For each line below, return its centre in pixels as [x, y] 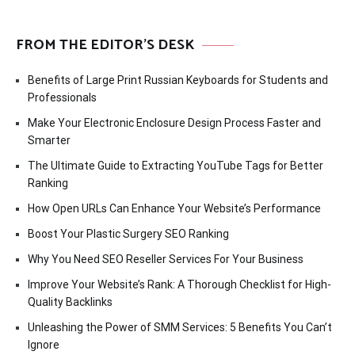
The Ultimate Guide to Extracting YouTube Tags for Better [176, 166]
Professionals [62, 98]
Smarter [49, 141]
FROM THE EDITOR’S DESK [105, 46]
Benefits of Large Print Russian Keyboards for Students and [178, 80]
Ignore [44, 345]
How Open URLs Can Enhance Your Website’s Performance [174, 209]
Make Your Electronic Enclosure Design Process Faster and [174, 123]
